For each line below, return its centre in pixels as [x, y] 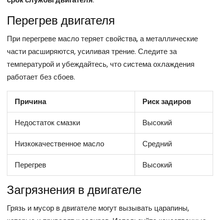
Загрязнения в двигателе [74, 190]
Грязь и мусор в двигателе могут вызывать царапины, [98, 208]
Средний [157, 144]
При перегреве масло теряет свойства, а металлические [102, 39]
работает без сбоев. [41, 77]
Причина [30, 102]
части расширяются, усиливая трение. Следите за [92, 52]
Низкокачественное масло [59, 144]
